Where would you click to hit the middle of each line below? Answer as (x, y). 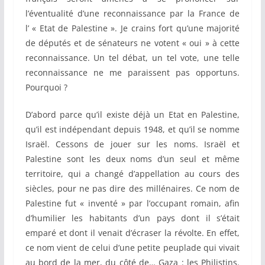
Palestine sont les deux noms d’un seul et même (132, 159)
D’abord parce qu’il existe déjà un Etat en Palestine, (132, 115)
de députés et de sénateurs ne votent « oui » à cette (132, 43)
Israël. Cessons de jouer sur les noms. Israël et (132, 144)
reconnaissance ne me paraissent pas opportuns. (132, 73)
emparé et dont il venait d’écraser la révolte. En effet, (132, 233)
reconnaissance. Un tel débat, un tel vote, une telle (132, 58)
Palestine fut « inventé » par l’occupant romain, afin (132, 203)
